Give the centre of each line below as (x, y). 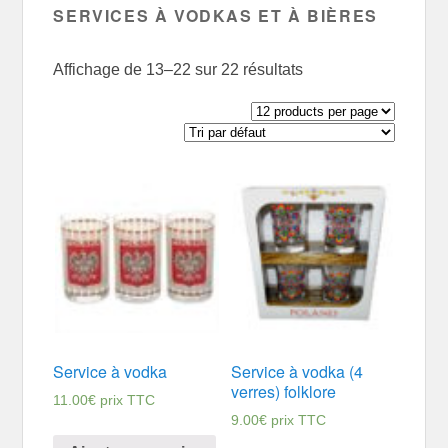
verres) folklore (283, 392)
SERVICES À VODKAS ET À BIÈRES (215, 16)
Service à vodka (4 (296, 372)
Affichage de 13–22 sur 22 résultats (178, 70)
